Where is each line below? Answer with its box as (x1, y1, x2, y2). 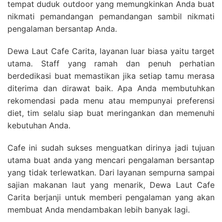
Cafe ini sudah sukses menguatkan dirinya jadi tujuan (7, 142, 215, 153)
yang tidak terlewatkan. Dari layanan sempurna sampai (7, 167, 215, 177)
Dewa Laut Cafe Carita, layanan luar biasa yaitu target (7, 46, 215, 56)
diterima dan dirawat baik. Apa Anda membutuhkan (7, 83, 215, 93)
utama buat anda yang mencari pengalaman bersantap (7, 155, 215, 165)
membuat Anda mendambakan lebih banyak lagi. (7, 204, 190, 215)
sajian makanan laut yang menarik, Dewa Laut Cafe (7, 179, 215, 190)
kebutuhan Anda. (7, 120, 70, 130)
